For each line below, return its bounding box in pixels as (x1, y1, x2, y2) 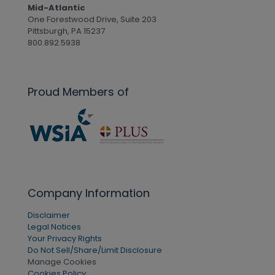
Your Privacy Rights (28, 233, 102, 244)
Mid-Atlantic (28, 2, 85, 14)
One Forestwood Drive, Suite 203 (28, 14, 157, 25)
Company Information (28, 185, 150, 201)
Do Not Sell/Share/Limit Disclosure (28, 244, 162, 256)
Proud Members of (28, 84, 129, 99)
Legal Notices (28, 221, 81, 233)
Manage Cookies (28, 256, 96, 268)
